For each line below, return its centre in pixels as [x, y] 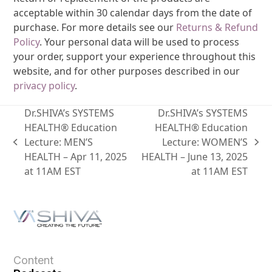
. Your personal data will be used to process [140, 42]
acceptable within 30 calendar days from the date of [133, 13]
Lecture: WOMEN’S [205, 142]
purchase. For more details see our [95, 28]
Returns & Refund [217, 28]
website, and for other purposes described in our [127, 71]
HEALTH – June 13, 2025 [195, 157]
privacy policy [44, 86]
